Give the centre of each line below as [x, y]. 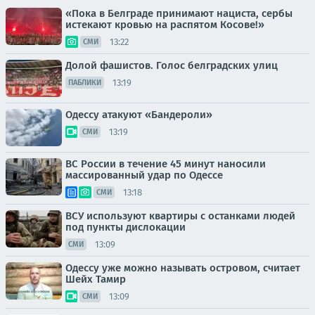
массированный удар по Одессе [144, 175]
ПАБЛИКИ [85, 83]
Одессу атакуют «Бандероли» [139, 115]
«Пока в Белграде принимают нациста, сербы [179, 14]
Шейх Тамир [96, 279]
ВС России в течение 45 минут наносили [166, 164]
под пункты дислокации [126, 227]
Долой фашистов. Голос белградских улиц [172, 66]
